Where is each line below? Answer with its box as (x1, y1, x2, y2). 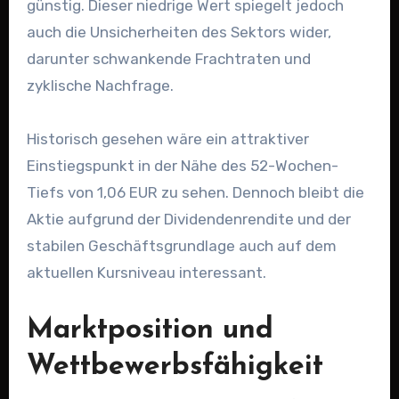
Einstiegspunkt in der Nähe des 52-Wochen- (26, 156, 338, 175)
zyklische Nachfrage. (26, 76, 174, 94)
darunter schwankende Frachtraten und (26, 49, 311, 68)
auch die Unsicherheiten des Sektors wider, (26, 22, 331, 41)
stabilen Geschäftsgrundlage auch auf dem (26, 236, 337, 255)
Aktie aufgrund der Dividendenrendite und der (26, 209, 351, 228)
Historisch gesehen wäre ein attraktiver (26, 129, 309, 148)
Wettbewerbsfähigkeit (26, 352, 323, 381)
